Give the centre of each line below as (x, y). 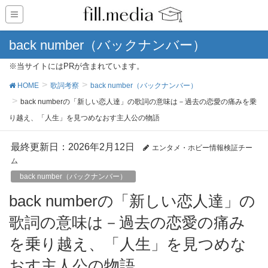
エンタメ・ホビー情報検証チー (202, 148)
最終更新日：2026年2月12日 (73, 147)
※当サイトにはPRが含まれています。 (77, 66)
